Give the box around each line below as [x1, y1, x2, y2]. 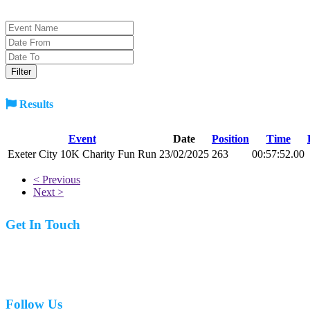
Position [212, 132, 249, 145]
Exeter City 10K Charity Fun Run [8, 147, 156, 160]
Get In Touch [6, 217, 80, 232]
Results [17, 98, 53, 111]
